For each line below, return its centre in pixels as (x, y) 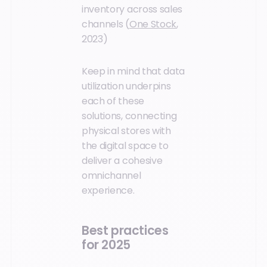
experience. (108, 190)
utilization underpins (126, 86)
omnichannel (111, 175)
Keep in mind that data (133, 71)
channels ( (105, 24)
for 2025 (106, 245)
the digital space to (125, 145)
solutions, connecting (129, 116)
